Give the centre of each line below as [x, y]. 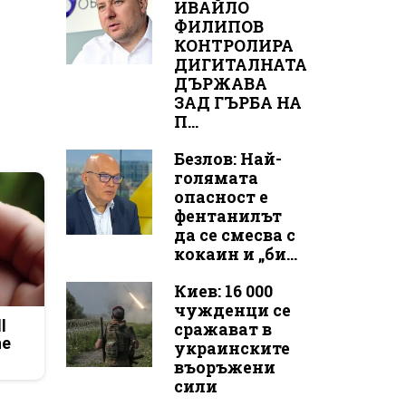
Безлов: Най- [227, 159]
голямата [216, 178]
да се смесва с [234, 235]
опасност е [221, 197]
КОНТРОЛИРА [233, 45]
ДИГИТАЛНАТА [240, 64]
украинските [232, 348]
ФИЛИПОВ [218, 26]
